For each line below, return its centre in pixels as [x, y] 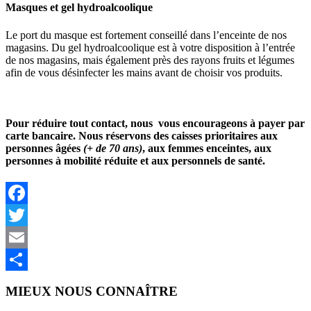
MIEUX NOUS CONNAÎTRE [92, 291]
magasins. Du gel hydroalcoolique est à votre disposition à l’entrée [150, 47]
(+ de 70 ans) [113, 148]
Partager [24, 282]
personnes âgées [44, 148]
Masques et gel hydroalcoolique [79, 8]
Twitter [21, 237]
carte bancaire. [42, 135]
